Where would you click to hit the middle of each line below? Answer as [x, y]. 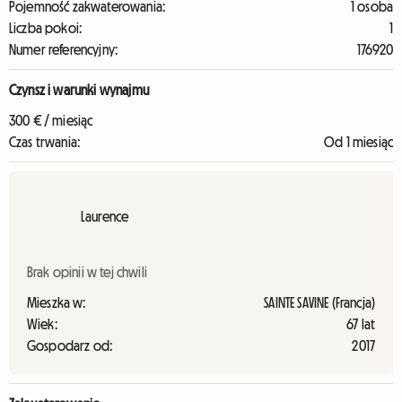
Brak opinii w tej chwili [87, 272]
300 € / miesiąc [51, 120]
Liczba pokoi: [46, 28]
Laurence [105, 216]
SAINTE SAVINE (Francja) [319, 302]
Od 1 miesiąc [358, 142]
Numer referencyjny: [64, 49]
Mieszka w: [57, 302]
